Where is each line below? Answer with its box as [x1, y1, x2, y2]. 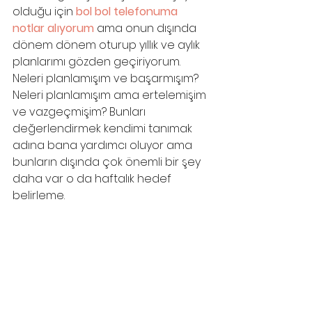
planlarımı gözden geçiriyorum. [13, 54, 183, 70]
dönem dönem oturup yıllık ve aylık [13, 37, 203, 53]
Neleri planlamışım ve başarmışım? [13, 70, 201, 86]
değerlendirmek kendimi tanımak [13, 120, 195, 136]
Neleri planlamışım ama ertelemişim [13, 87, 209, 103]
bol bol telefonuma [76, 3, 180, 19]
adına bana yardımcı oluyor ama [13, 137, 195, 153]
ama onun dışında [97, 20, 199, 36]
